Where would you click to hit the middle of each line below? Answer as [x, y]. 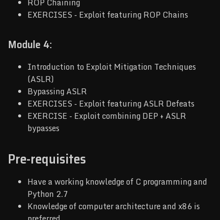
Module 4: [30, 44]
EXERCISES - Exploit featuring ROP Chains [108, 14]
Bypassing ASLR [57, 92]
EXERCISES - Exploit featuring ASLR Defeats [111, 104]
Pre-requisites [47, 159]
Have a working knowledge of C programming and [117, 182]
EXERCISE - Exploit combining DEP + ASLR [107, 116]
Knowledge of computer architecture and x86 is [114, 206]
